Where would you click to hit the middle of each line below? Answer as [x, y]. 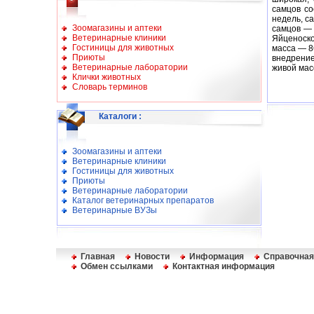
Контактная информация [224, 266]
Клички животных [107, 77]
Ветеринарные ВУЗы [115, 210]
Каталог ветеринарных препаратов [143, 200]
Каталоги [118, 116]
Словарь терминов [110, 87]
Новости [152, 257]
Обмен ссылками [117, 266]
